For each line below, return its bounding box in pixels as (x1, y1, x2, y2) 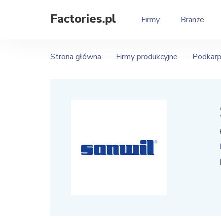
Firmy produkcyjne (116, 51, 178, 62)
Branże (181, 14, 204, 25)
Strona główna (50, 51, 101, 62)
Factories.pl (50, 11, 116, 27)
